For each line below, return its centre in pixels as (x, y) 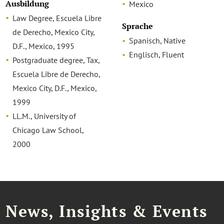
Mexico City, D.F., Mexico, (55, 88)
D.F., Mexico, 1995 (44, 46)
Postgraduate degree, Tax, (56, 60)
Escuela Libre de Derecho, (56, 74)
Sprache (137, 26)
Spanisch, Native (157, 41)
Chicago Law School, (48, 130)
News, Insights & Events (106, 211)
